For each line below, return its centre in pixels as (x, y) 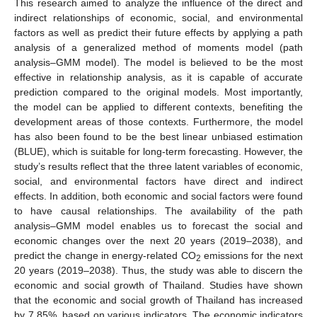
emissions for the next (252, 255)
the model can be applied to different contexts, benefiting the (158, 106)
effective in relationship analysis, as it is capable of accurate (158, 77)
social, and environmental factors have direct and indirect (158, 181)
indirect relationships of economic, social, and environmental (158, 17)
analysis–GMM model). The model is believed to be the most (158, 62)
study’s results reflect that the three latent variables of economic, (158, 166)
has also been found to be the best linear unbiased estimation (158, 136)
